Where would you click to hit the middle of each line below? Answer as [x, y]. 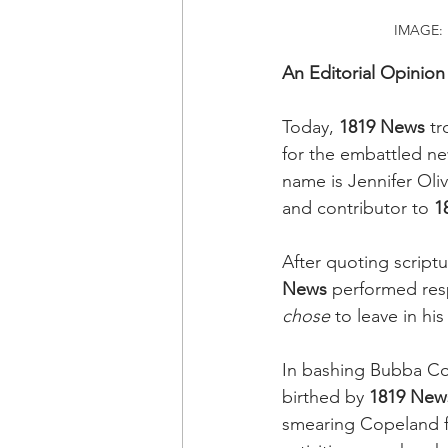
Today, [310, 127]
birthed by [325, 397]
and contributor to [358, 208]
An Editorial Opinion [363, 73]
